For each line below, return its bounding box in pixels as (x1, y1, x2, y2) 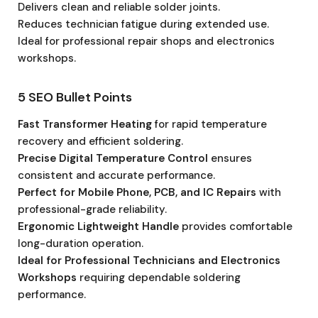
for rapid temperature (152, 116, 267, 131)
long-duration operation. (18, 236, 143, 251)
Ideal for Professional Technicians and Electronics (18, 253, 280, 268)
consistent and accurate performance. (18, 168, 215, 182)
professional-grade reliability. (18, 202, 167, 216)
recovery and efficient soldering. (18, 133, 183, 148)
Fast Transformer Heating (18, 116, 152, 131)
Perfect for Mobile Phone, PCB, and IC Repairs (18, 185, 256, 199)
